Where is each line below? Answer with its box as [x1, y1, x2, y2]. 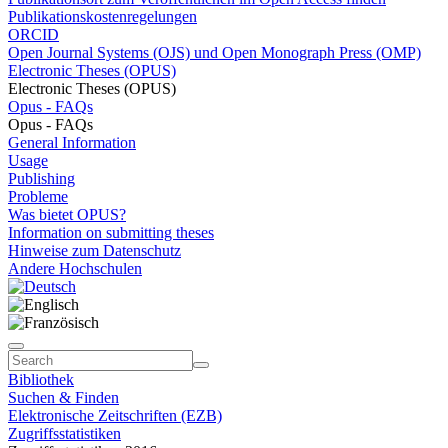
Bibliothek [8, 371, 74, 388]
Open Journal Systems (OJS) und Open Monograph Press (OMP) [8, 44, 421, 61]
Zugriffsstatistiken [8, 425, 121, 442]
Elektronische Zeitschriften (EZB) [8, 407, 222, 424]
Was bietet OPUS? [8, 206, 126, 223]
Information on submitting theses [8, 224, 214, 241]
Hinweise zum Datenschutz [8, 242, 181, 259]
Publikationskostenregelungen [8, 8, 197, 25]
